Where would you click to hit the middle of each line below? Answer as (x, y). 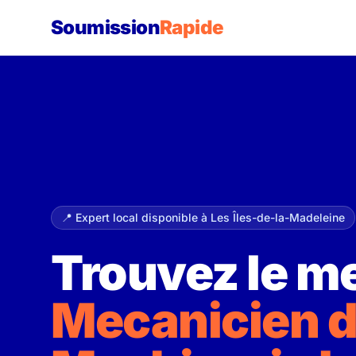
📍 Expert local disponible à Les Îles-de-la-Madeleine (203, 217)
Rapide (192, 27)
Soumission (105, 27)
